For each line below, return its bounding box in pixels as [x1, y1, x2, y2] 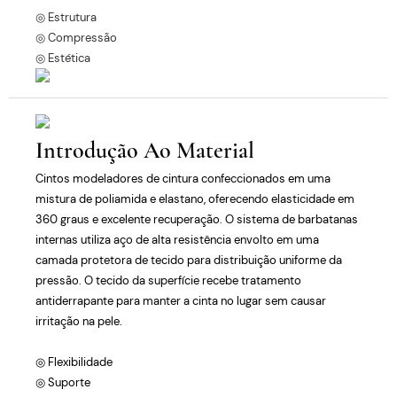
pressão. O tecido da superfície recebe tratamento [35, 272, 301, 288]
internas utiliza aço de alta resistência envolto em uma [35, 231, 319, 247]
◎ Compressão [35, 29, 117, 45]
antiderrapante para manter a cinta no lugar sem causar [35, 292, 326, 308]
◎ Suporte [35, 374, 90, 390]
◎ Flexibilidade [35, 354, 113, 370]
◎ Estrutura [35, 9, 97, 25]
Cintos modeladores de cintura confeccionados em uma [35, 170, 331, 186]
